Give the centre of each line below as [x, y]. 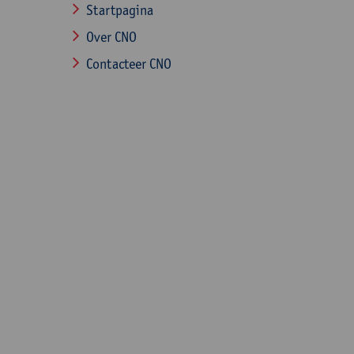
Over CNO [111, 37]
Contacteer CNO [129, 64]
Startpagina [120, 10]
